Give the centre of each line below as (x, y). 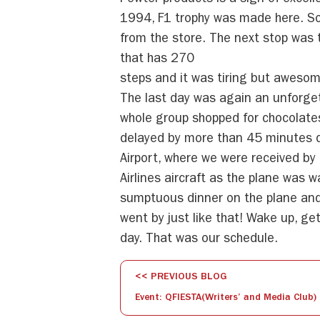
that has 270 (157, 60)
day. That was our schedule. (199, 240)
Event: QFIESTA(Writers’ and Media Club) (226, 298)
